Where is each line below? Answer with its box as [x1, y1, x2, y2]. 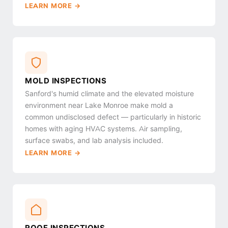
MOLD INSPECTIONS [25, 76, 106, 85]
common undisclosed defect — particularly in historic [25, 112, 201, 122]
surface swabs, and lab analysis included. [25, 136, 163, 145]
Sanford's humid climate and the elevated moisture [25, 89, 194, 98]
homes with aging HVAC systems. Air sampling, [25, 124, 182, 133]
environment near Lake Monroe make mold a [25, 101, 173, 110]
